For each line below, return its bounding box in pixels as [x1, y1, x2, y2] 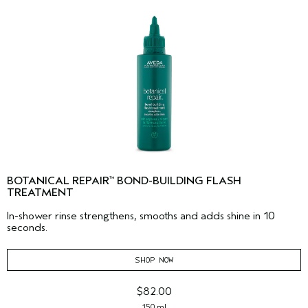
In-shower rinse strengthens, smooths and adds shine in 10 [7, 210, 275, 223]
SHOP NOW [135, 255, 173, 265]
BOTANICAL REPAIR [7, 175, 109, 188]
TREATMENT [7, 186, 74, 199]
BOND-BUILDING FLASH [114, 175, 241, 188]
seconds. [7, 221, 47, 234]
